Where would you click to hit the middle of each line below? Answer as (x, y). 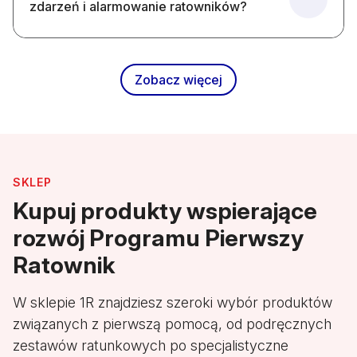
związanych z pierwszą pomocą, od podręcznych (172, 324)
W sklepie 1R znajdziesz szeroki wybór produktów (173, 303)
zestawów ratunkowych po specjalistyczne (151, 346)
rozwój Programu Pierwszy (158, 238)
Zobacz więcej (178, 80)
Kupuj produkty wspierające (165, 211)
